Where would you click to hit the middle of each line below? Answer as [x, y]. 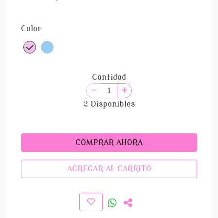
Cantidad [109, 77]
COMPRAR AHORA [109, 143]
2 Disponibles [109, 104]
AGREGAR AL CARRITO [109, 169]
